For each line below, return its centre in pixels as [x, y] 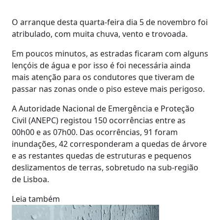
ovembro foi [185, 22]
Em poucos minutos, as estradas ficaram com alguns [110, 54]
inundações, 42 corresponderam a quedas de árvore [109, 144]
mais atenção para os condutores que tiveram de [103, 77]
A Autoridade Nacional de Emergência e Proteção [103, 109]
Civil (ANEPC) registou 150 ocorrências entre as [99, 120]
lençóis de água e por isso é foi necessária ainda [101, 65]
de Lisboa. [30, 179]
